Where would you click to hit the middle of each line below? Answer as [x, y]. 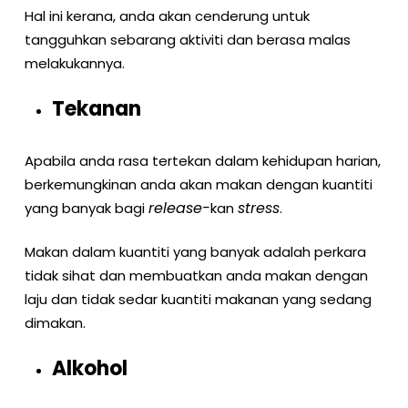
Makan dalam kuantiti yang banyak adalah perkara [195, 252]
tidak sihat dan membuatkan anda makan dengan [196, 275]
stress [258, 208]
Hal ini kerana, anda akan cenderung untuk [167, 16]
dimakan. [55, 323]
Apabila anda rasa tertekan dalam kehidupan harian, [202, 160]
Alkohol [89, 368]
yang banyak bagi [86, 208]
